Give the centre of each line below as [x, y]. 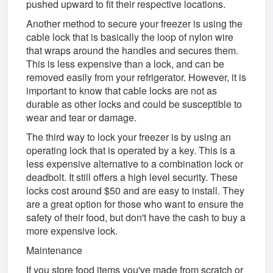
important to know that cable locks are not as [122, 90]
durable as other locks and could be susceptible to [134, 104]
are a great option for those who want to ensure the [135, 204]
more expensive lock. [72, 230]
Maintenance [55, 250]
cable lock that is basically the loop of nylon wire [130, 37]
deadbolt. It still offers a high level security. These [132, 177]
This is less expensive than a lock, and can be [126, 63]
